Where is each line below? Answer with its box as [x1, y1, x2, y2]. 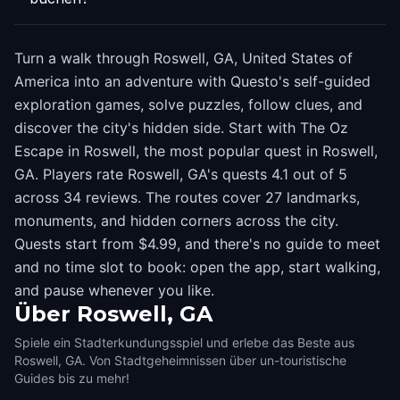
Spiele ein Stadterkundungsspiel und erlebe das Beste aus [14, 335, 354, 350]
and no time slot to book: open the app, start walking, [14, 258, 380, 276]
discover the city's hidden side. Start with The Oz [14, 119, 348, 137]
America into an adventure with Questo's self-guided [14, 72, 371, 90]
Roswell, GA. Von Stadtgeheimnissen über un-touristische [14, 353, 346, 368]
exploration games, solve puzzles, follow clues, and [14, 96, 362, 113]
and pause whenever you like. [14, 281, 214, 299]
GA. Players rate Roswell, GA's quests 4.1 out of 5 [14, 165, 347, 183]
